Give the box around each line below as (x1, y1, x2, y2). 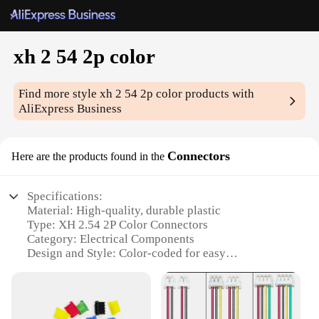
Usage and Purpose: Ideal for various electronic (27, 275, 268, 289)
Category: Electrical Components (27, 232, 195, 246)
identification (27, 261, 96, 275)
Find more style (19, 87, 100, 101)
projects (27, 289, 68, 303)
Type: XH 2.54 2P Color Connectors (27, 218, 209, 232)
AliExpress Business (19, 102, 122, 116)
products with (182, 87, 255, 101)
